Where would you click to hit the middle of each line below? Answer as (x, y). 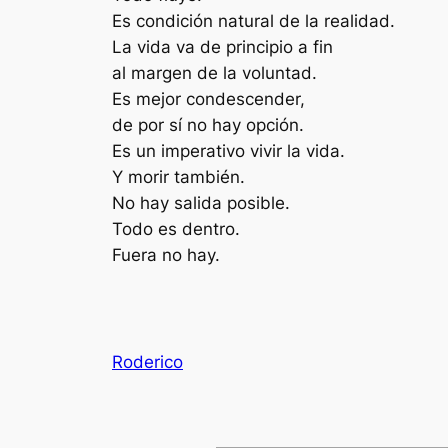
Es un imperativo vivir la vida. (228, 150)
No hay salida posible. (201, 202)
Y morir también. (178, 176)
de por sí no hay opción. (208, 124)
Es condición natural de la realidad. (253, 20)
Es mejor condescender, (208, 98)
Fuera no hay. (166, 254)
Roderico (147, 361)
